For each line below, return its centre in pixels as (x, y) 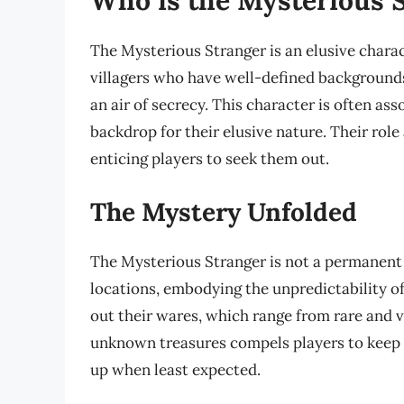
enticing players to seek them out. (210, 158)
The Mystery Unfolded (224, 212)
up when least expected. (175, 370)
